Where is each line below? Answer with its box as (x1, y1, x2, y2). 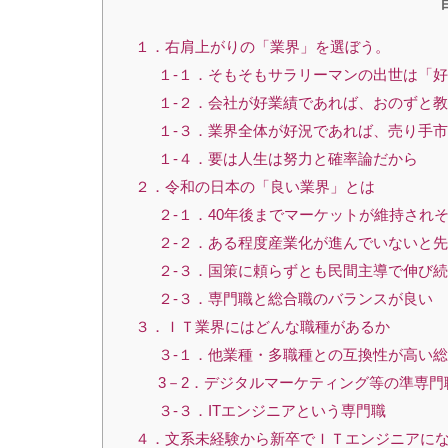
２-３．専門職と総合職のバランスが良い (157, 290, 433, 308)
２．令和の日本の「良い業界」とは (135, 178, 375, 196)
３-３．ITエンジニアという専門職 (157, 402, 386, 420)
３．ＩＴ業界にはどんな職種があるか (135, 318, 390, 336)
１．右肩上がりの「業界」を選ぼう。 (135, 38, 390, 56)
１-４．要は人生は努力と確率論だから (157, 150, 418, 168)
